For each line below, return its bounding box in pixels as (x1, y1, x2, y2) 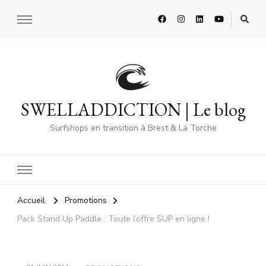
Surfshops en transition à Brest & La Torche (49, 122, 217, 134)
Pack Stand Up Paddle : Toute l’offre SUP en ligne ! (17, 213, 210, 225)
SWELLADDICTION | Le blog (20, 98, 246, 122)
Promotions (65, 195, 107, 207)
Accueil (17, 195, 45, 207)
